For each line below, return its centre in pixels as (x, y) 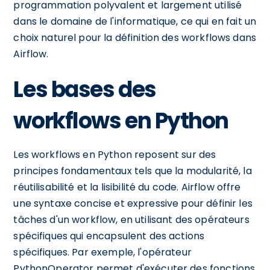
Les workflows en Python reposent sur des (115, 154)
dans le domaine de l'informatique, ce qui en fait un (135, 21)
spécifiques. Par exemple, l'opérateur (102, 252)
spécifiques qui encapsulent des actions (109, 236)
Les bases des (85, 89)
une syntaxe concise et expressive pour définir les (133, 203)
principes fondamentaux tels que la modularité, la (133, 171)
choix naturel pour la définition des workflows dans (135, 37)
